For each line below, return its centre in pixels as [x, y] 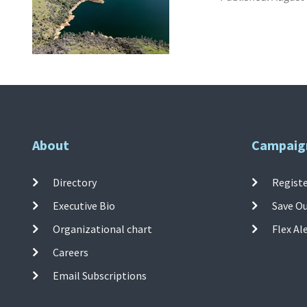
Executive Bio [84, 206]
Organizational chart [103, 229]
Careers [71, 253]
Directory [75, 183]
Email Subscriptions [100, 276]
